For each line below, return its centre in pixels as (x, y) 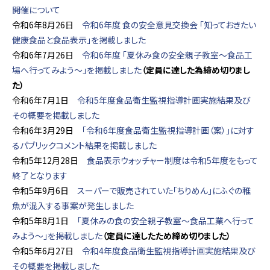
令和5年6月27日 (47, 251)
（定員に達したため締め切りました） (167, 236)
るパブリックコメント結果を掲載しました (84, 145)
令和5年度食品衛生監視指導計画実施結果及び (164, 100)
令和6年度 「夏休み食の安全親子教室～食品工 (167, 55)
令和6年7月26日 (47, 55)
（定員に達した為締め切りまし (196, 70)
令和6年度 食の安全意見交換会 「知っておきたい (169, 25)
